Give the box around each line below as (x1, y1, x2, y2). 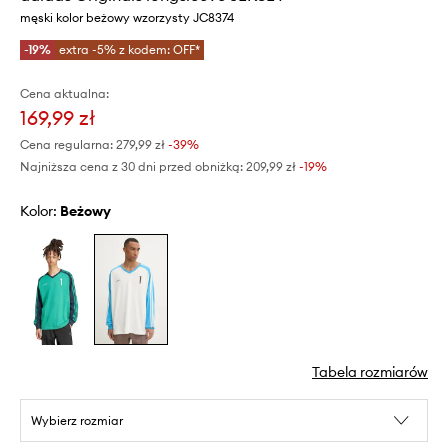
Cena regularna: (20, 136, 113, 152)
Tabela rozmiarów (312, 363, 428, 382)
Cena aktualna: (20, 85, 109, 101)
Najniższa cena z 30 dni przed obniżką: (20, 158, 243, 174)
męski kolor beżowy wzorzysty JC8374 (20, 9, 234, 25)
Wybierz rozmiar (31, 413, 123, 429)
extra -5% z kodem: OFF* (59, 41, 200, 57)
